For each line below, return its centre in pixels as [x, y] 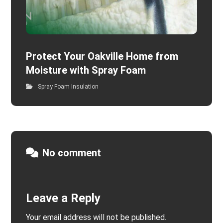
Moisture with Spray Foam [86, 70]
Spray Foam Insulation [68, 87]
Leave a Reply [63, 198]
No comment [72, 153]
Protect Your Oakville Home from [102, 56]
